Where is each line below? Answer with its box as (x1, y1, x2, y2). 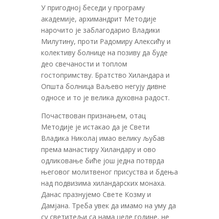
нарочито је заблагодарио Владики (41, 25, 160, 35)
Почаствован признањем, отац (41, 110, 146, 120)
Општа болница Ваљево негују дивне (41, 81, 166, 91)
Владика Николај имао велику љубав (41, 133, 165, 143)
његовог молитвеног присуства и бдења (41, 167, 178, 176)
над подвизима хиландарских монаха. (41, 178, 166, 188)
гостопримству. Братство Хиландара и (41, 70, 170, 80)
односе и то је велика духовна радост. (41, 92, 170, 102)
